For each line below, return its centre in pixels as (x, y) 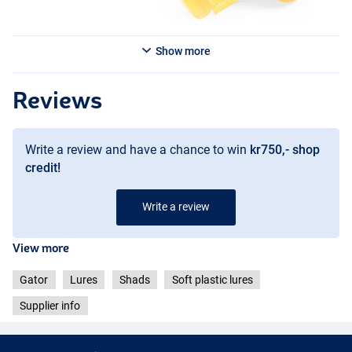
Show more (181, 51)
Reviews (57, 99)
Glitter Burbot (46, 65)
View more (41, 247)
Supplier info (50, 306)
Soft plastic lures (212, 279)
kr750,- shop (285, 149)
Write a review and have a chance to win (137, 149)
